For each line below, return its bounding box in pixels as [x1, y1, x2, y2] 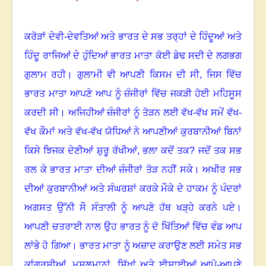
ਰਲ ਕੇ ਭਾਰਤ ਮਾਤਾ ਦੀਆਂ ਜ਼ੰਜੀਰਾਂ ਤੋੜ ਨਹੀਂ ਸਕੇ [24, 164, 193, 175]
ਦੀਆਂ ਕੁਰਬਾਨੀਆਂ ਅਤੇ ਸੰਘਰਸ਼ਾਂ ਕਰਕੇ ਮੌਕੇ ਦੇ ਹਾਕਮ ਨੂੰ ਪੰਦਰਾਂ [24, 183, 242, 194]
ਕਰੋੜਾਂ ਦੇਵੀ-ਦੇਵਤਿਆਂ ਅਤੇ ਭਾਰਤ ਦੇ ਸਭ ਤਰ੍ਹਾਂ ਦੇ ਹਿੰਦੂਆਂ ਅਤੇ [24, 31, 242, 42]
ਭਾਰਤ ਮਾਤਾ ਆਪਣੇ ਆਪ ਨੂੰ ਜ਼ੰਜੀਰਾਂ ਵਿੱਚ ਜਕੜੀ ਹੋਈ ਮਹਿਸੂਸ [24, 88, 242, 99]
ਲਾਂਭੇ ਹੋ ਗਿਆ [24, 240, 71, 251]
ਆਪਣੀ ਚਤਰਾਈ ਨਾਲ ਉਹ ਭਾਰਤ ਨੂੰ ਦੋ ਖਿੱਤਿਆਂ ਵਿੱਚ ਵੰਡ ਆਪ [24, 221, 242, 232]
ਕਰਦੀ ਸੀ [24, 107, 59, 118]
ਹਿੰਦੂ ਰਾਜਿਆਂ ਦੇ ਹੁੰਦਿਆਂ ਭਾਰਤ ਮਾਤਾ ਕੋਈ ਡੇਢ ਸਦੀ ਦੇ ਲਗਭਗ [24, 50, 242, 61]
